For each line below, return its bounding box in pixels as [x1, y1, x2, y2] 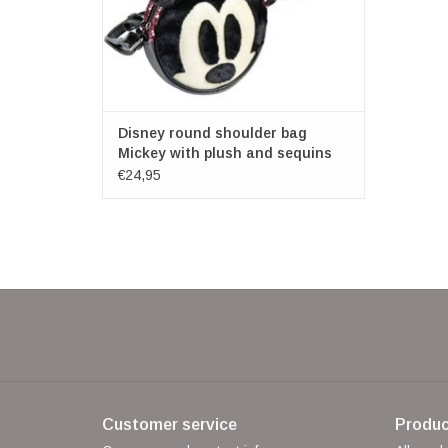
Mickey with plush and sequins [118, 145, 332, 162]
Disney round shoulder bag [118, 125, 307, 142]
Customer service [102, 416, 237, 434]
